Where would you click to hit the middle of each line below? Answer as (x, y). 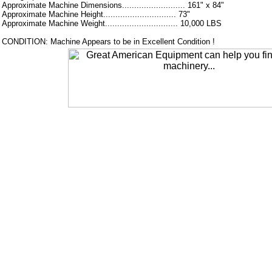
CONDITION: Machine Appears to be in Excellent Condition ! (108, 42)
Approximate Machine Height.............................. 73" (96, 15)
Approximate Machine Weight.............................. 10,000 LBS (112, 24)
